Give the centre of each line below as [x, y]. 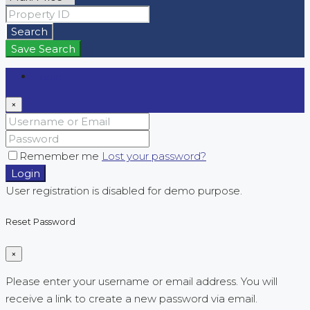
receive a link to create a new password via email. [131, 299]
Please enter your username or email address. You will [142, 282]
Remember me [61, 156]
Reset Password [40, 222]
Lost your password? [154, 156]
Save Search [43, 48]
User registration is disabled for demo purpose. [124, 190]
